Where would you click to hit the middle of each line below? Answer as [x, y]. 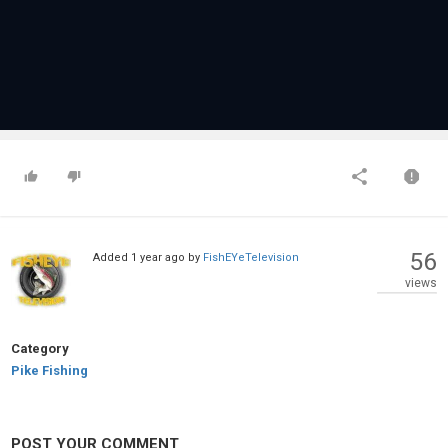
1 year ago [157, 257]
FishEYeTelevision [250, 257]
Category [40, 348]
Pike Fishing [49, 370]
